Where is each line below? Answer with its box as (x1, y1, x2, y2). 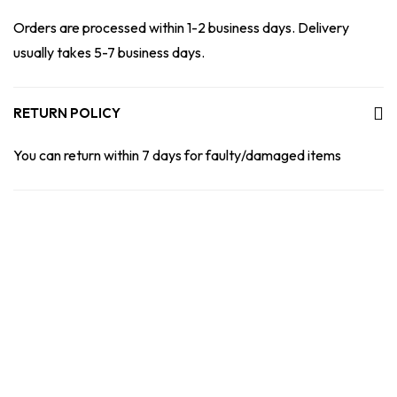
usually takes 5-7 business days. (13, 43, 205, 61)
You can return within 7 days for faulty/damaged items (13, 146, 341, 164)
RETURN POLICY (13, 105, 121, 121)
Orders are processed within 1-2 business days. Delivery (13, 19, 349, 36)
